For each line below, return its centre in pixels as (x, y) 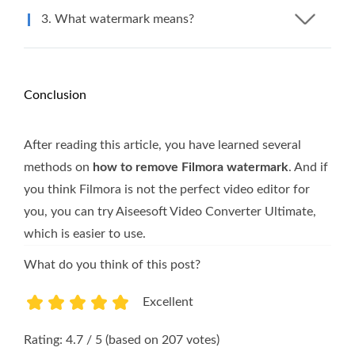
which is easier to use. (85, 233)
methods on (58, 167)
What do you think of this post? (112, 264)
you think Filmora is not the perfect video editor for (167, 189)
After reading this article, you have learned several (162, 145)
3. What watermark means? (118, 19)
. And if (308, 167)
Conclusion (55, 95)
